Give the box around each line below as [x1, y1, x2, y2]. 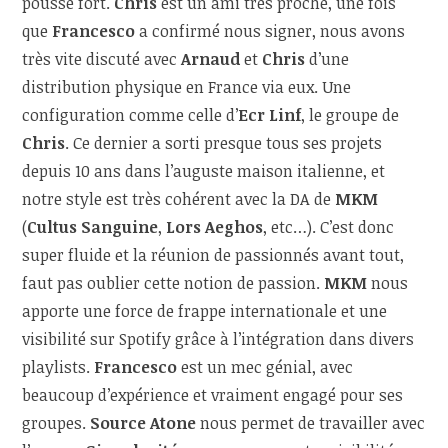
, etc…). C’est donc [263, 216, 395, 239]
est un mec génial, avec [181, 356, 354, 379]
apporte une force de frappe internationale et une [22, 300, 388, 323]
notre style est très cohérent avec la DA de [22, 188, 336, 211]
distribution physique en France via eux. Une [22, 76, 352, 99]
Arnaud [181, 48, 245, 71]
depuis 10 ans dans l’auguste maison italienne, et [22, 160, 386, 183]
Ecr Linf [238, 104, 302, 127]
